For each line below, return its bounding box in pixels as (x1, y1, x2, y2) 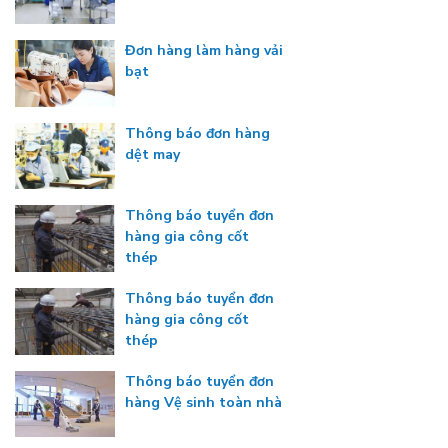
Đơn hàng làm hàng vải (125, 41, 283, 61)
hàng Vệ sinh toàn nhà (125, 392, 282, 412)
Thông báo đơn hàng (125, 123, 270, 143)
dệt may (125, 144, 180, 164)
